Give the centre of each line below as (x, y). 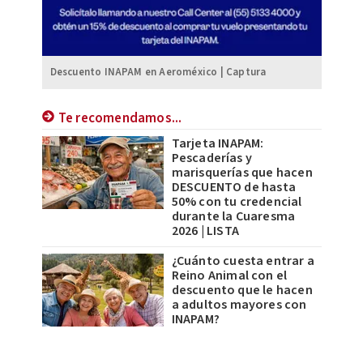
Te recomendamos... (120, 119)
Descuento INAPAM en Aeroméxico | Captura (158, 73)
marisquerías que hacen (242, 173)
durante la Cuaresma (233, 217)
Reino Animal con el (229, 276)
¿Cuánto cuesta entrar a (243, 261)
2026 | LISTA (205, 231)
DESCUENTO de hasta (234, 188)
